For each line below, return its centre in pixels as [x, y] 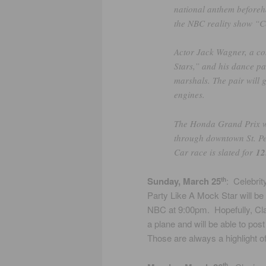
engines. [189, 95]
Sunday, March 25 [184, 181]
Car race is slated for [215, 152]
